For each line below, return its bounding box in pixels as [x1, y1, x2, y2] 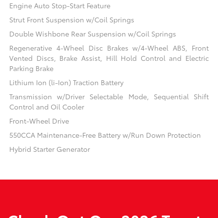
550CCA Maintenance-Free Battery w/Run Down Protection [9, 130, 201, 140]
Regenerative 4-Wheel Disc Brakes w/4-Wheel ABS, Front [9, 43, 209, 53]
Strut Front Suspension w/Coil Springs [9, 15, 135, 25]
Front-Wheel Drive [9, 116, 70, 126]
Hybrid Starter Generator [9, 144, 91, 154]
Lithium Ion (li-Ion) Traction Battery [9, 77, 124, 88]
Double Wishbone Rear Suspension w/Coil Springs [9, 29, 177, 39]
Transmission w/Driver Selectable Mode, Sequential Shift [9, 91, 209, 102]
